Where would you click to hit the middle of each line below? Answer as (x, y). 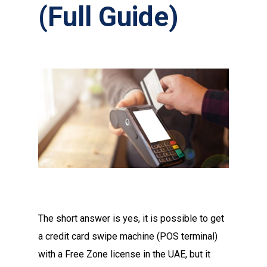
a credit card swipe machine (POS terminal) (128, 237)
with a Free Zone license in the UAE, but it (124, 254)
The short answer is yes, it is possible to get (131, 219)
